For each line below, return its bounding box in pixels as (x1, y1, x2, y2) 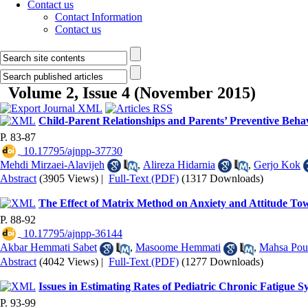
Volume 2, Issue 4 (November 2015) (8, 84, 256, 102)
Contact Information (55, 11, 142, 23)
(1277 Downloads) (181, 255, 263, 267)
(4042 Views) (39, 255, 98, 267)
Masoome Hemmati (135, 241, 221, 254)
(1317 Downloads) (181, 173, 263, 185)
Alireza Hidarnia (143, 159, 215, 170)
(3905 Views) (39, 173, 98, 185)
